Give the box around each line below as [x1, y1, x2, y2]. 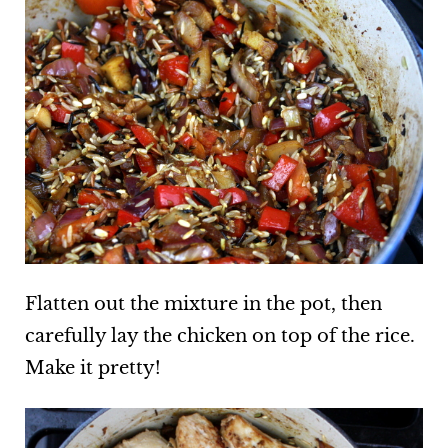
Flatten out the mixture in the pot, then [24, 293, 382, 316]
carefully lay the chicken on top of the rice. [24, 325, 415, 348]
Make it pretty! [24, 357, 161, 380]
